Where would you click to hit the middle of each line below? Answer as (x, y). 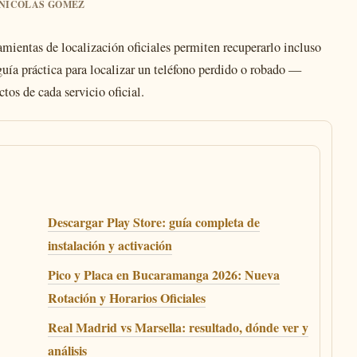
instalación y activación (110, 245)
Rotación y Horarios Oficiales (127, 298)
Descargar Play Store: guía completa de (154, 222)
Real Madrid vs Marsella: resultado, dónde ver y (178, 327)
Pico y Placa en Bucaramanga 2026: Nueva (164, 275)
